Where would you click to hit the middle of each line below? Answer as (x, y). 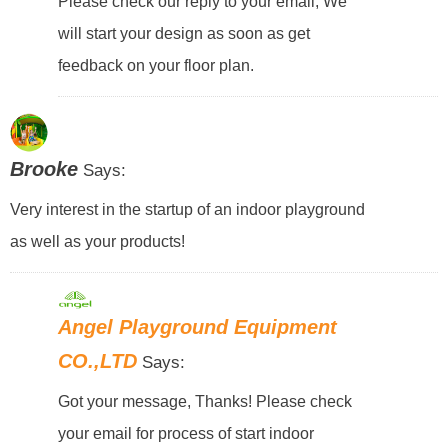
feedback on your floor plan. (156, 65)
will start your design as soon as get (184, 33)
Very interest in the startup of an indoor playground (187, 209)
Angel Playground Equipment (198, 326)
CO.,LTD (98, 360)
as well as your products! (97, 241)
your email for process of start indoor (186, 432)
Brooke (43, 169)
